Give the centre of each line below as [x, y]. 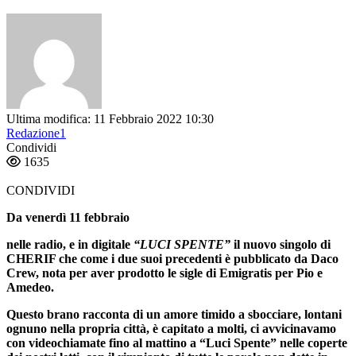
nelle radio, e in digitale [70, 244]
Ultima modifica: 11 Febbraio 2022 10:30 [110, 118]
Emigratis [247, 273]
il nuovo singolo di [281, 244]
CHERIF [31, 258]
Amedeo [29, 287]
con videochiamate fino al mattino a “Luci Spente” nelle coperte [177, 342]
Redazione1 [36, 133]
